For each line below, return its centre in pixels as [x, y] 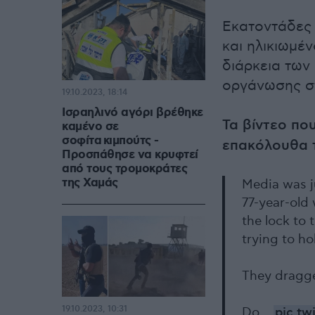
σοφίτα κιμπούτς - [110, 141]
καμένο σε [90, 127]
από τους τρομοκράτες [124, 169]
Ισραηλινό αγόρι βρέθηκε [133, 113]
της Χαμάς [90, 183]
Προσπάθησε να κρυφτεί [130, 155]
